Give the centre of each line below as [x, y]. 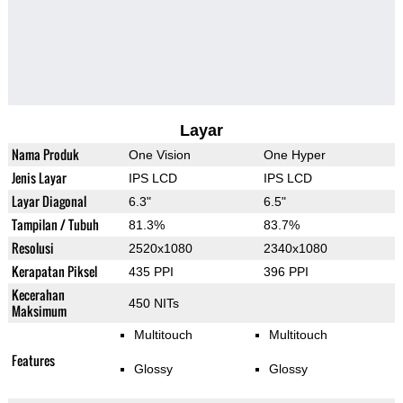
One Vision [159, 155]
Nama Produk [45, 155]
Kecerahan [38, 295]
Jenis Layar [39, 178]
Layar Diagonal [49, 201]
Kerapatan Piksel [54, 272]
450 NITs [153, 304]
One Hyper [294, 155]
